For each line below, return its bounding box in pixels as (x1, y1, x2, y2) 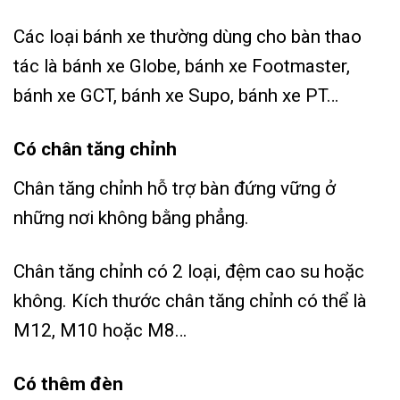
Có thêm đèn (13, 372, 128, 395)
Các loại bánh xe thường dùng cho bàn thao (13, 26, 362, 48)
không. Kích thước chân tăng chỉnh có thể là (13, 289, 367, 312)
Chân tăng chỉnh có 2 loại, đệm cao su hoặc (13, 260, 364, 282)
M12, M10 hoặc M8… (13, 319, 187, 341)
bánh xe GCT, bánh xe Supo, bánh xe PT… (13, 85, 338, 107)
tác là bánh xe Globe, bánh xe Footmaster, (13, 55, 350, 78)
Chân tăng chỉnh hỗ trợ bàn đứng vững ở (13, 177, 336, 199)
